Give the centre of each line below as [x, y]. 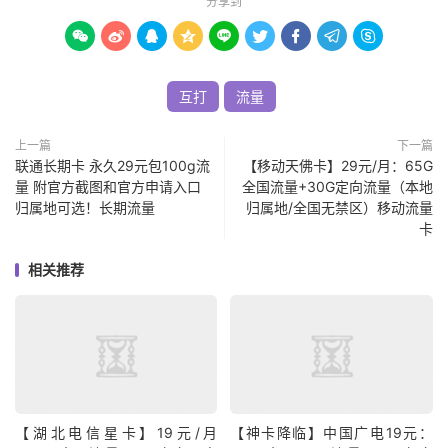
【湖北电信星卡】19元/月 [116, 433]
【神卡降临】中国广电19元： [331, 433]
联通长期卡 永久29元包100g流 [112, 165]
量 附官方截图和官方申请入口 [108, 186]
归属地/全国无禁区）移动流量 [339, 207]
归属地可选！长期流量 [85, 207]
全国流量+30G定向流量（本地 [337, 186]
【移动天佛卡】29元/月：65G [338, 165]
